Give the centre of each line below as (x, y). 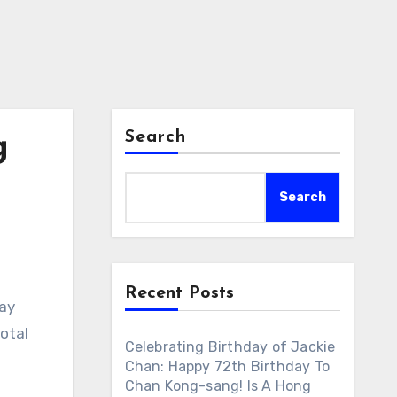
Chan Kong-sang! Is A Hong (218, 386)
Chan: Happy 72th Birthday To (227, 366)
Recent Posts (179, 293)
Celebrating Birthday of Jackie (230, 347)
